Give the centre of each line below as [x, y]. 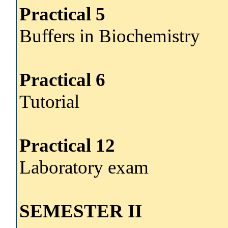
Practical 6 [62, 79]
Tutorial [49, 101]
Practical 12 [67, 145]
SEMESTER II [81, 211]
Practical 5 [62, 14]
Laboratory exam [84, 167]
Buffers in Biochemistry [110, 36]
